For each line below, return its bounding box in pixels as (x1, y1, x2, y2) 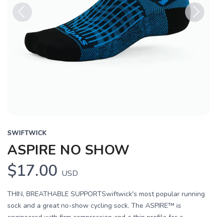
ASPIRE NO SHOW (7, 141, 129, 159)
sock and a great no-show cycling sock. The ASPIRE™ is (7, 201, 181, 210)
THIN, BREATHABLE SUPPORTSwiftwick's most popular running (7, 189, 205, 199)
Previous (13, 22, 43, 33)
